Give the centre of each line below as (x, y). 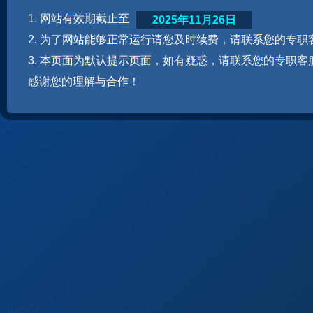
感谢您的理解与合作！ (84, 81)
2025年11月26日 (194, 20)
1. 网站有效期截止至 (79, 19)
